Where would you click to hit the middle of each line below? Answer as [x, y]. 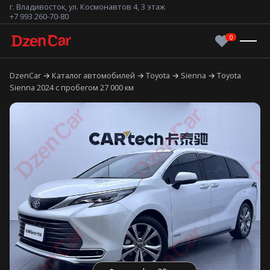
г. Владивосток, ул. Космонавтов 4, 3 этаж [87, 7]
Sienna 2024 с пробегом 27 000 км [72, 87]
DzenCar [26, 75]
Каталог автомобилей [94, 75]
